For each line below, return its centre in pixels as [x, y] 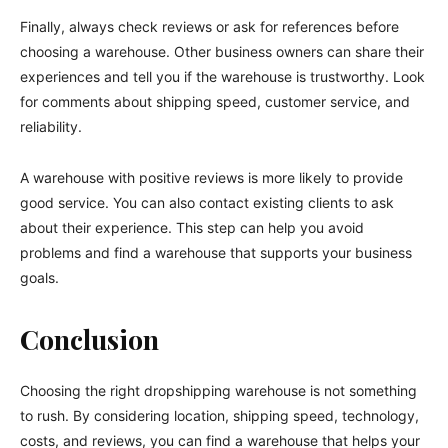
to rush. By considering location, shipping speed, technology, [219, 415]
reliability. [51, 126]
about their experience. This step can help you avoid [192, 227]
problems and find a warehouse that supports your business [216, 252]
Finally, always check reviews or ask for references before [209, 26]
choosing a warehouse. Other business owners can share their [222, 51]
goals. [39, 277]
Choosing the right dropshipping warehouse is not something [218, 390]
